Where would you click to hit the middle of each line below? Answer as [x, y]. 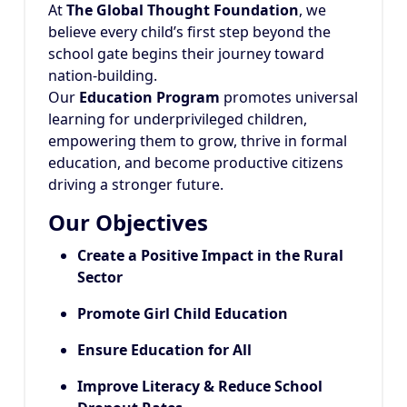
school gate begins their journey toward [186, 54]
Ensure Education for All [164, 350]
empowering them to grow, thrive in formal [198, 141]
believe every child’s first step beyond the [189, 32]
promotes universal [289, 97]
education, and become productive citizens [196, 163]
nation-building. [103, 75]
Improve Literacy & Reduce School [200, 386]
